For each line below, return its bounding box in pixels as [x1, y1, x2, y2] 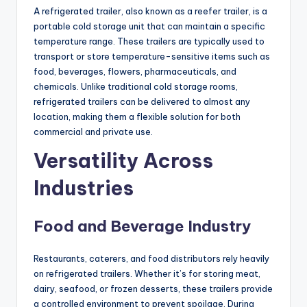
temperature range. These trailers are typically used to [34, 36, 265, 47]
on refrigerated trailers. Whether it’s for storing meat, [34, 268, 260, 280]
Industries [34, 175, 134, 201]
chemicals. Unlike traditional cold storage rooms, [34, 81, 238, 93]
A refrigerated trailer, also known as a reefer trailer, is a [34, 5, 267, 17]
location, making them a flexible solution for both [34, 111, 241, 123]
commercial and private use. [34, 126, 153, 138]
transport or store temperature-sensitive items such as [34, 51, 270, 62]
